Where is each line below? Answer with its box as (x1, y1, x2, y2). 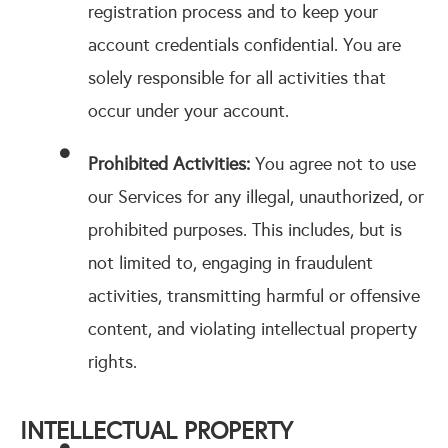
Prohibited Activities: (87, 153, 250, 175)
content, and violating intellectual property (87, 318, 417, 340)
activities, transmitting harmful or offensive (87, 285, 420, 307)
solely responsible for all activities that (87, 67, 386, 89)
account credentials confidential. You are (87, 34, 401, 56)
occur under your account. (87, 100, 289, 122)
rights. (87, 351, 137, 373)
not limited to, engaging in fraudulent (87, 252, 373, 274)
